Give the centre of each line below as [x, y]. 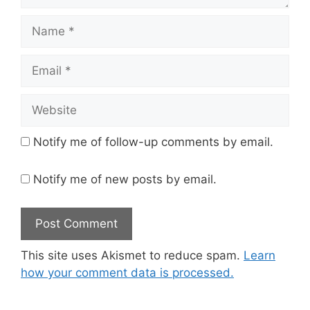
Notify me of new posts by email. [125, 179]
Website [43, 102]
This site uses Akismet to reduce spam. [132, 255]
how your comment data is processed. [127, 273]
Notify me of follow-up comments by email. [153, 142]
